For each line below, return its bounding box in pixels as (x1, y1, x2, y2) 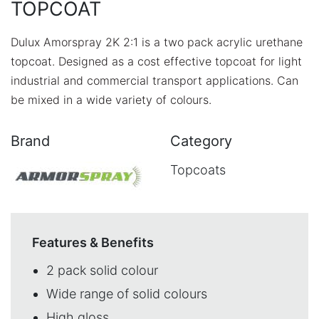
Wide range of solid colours (46, 286, 207, 301)
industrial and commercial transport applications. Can (11, 73, 298, 88)
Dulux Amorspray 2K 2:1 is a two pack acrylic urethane (11, 34, 303, 49)
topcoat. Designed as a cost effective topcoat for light (11, 53, 302, 68)
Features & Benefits (32, 234, 154, 250)
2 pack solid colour (46, 262, 158, 278)
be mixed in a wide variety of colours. (11, 92, 211, 107)
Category (170, 132, 232, 150)
